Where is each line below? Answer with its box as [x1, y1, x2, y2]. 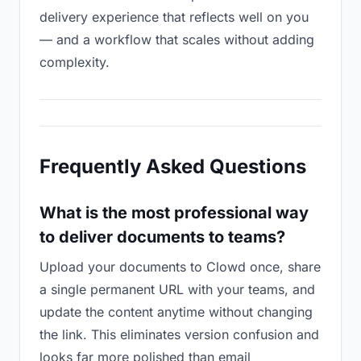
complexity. [39, 54, 110, 70]
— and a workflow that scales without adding [39, 31, 314, 48]
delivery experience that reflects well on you [39, 9, 309, 25]
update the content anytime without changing [39, 304, 313, 320]
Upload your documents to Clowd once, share [39, 259, 321, 275]
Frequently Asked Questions [39, 155, 306, 178]
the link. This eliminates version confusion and [39, 326, 319, 342]
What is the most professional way [39, 203, 309, 222]
